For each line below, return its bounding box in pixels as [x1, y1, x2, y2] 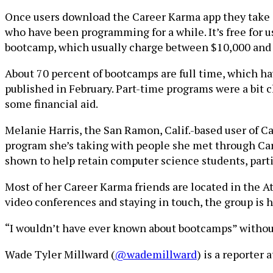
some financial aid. [5, 96, 98, 111]
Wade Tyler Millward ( [5, 247, 115, 261]
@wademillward [115, 247, 197, 261]
